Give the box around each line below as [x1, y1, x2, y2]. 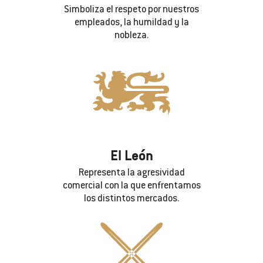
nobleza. [114, 31, 149, 41]
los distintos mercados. [84, 194, 179, 204]
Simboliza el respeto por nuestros [64, 5, 199, 15]
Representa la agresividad [78, 168, 185, 178]
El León [110, 146, 153, 164]
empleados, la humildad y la [74, 18, 189, 28]
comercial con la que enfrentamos [62, 181, 201, 191]
